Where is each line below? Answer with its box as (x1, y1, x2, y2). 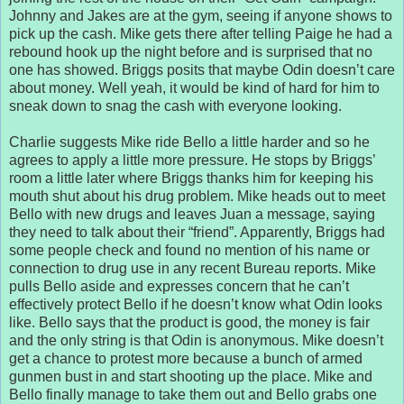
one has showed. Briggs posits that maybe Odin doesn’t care (9, 61, 395, 78)
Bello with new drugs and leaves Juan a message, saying (9, 206, 375, 222)
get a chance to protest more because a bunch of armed (9, 350, 363, 366)
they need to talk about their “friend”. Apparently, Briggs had (9, 224, 385, 240)
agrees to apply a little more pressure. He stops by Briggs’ (9, 151, 375, 168)
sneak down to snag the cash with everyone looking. (9, 97, 342, 114)
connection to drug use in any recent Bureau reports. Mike (9, 260, 376, 276)
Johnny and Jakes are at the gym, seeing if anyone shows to (9, 7, 392, 23)
